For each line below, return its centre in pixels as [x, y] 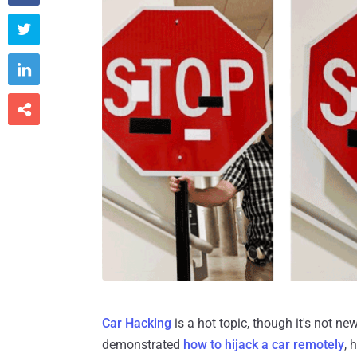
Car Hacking [137, 323]
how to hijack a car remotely [264, 344]
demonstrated [143, 344]
